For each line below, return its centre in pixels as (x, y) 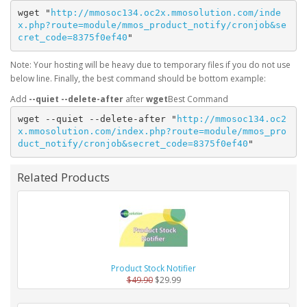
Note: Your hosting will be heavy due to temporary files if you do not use (150, 64)
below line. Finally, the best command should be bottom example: (138, 78)
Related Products (63, 177)
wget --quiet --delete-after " (97, 119)
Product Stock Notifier (153, 268)
